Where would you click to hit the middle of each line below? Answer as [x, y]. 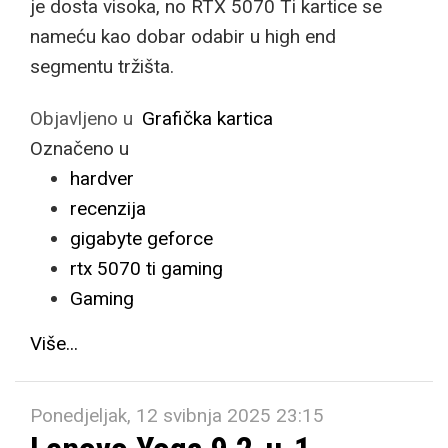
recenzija [108, 208]
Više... [54, 343]
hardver [102, 178]
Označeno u [79, 148]
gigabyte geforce [141, 238]
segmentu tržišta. [102, 66]
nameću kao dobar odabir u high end [183, 36]
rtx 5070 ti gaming [146, 268]
